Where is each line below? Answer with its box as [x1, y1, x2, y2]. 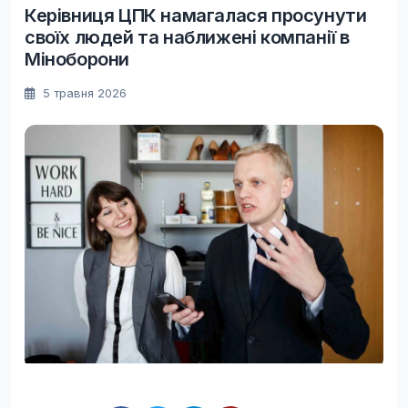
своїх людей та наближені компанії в [25, 25, 350, 48]
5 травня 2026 [39, 85, 127, 100]
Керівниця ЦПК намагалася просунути [25, 4, 367, 26]
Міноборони [25, 47, 129, 70]
